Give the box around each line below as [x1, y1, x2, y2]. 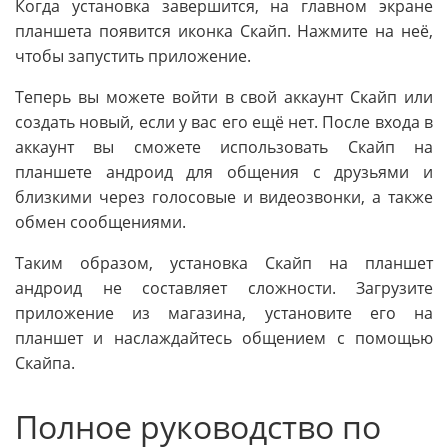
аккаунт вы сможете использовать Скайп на [15, 135, 433, 158]
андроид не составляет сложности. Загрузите [15, 276, 433, 299]
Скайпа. [15, 351, 75, 374]
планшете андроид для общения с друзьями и [15, 160, 433, 183]
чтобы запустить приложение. [15, 44, 251, 67]
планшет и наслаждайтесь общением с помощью [15, 326, 433, 349]
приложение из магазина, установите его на [15, 301, 433, 324]
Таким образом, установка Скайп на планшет [15, 251, 433, 274]
